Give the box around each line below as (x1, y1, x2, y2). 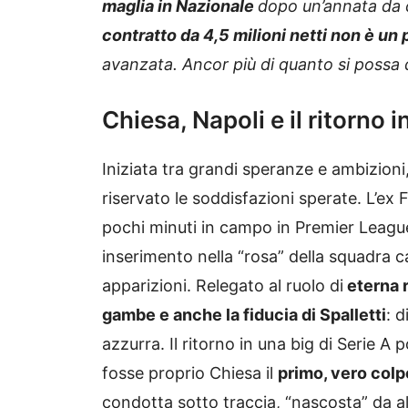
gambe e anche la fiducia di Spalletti (102, 305, 386, 325)
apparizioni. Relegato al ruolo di (102, 276, 343, 296)
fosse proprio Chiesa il (102, 363, 278, 383)
